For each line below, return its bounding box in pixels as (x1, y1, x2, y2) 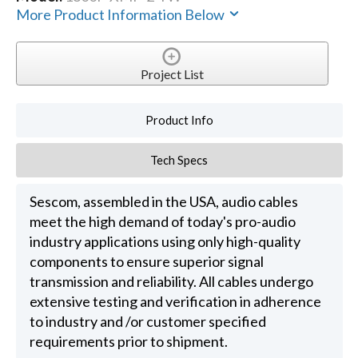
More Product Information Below (15, 6, 227, 24)
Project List (140, 66, 204, 82)
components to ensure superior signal (29, 252, 264, 270)
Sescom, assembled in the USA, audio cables (29, 192, 298, 210)
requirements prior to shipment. (29, 332, 228, 350)
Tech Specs (150, 153, 209, 168)
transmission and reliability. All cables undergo (29, 272, 313, 290)
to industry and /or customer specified (29, 312, 266, 330)
